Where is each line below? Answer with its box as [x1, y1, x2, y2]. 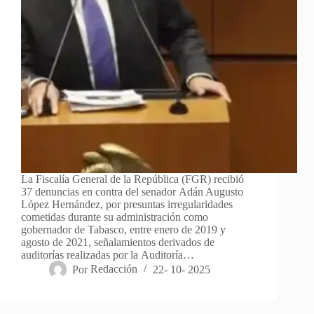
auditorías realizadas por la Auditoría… [21, 249, 194, 261]
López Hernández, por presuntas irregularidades [21, 198, 233, 211]
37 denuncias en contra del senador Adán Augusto [21, 186, 243, 198]
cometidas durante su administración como [21, 211, 208, 224]
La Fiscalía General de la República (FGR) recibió [21, 173, 244, 186]
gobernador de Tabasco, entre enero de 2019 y [21, 224, 226, 236]
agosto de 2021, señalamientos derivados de [21, 236, 214, 249]
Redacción [90, 263, 138, 275]
